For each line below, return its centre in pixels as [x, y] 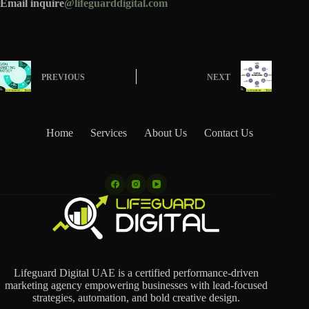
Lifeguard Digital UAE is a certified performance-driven [136, 272]
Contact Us [229, 132]
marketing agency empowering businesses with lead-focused [136, 285]
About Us [166, 132]
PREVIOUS [63, 77]
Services [109, 132]
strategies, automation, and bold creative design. [136, 297]
